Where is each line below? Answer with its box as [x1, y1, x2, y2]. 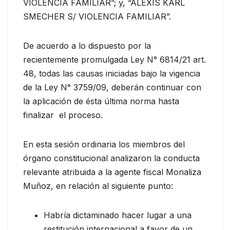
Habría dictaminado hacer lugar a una [44, 210, 191, 221]
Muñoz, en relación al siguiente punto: [23, 181, 173, 191]
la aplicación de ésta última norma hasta [23, 96, 179, 107]
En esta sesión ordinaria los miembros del [23, 139, 185, 150]
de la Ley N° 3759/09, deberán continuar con [23, 82, 201, 93]
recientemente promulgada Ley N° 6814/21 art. [23, 54, 206, 65]
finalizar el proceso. [23, 110, 103, 121]
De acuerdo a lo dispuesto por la [23, 41, 151, 51]
